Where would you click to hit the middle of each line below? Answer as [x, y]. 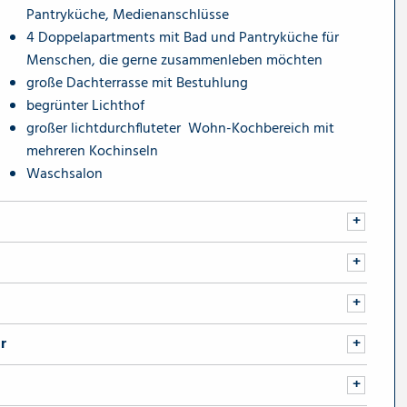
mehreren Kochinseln [92, 152]
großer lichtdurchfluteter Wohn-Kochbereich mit [180, 129]
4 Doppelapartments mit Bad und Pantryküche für [182, 38]
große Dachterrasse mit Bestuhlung [137, 84]
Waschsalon [64, 174]
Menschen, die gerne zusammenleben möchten [174, 61]
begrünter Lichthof [85, 106]
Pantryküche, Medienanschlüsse [127, 15]
